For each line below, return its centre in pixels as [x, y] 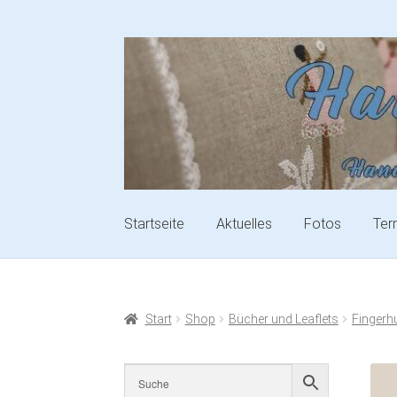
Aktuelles [245, 223]
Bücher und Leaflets [283, 319]
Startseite [155, 223]
